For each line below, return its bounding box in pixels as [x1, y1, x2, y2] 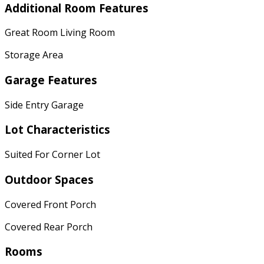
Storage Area [5, 48, 63, 62]
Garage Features [5, 72, 97, 87]
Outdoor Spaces [5, 171, 94, 187]
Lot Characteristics [5, 122, 110, 137]
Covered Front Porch [5, 197, 96, 211]
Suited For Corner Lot [5, 148, 100, 161]
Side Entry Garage [5, 98, 84, 111]
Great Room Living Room [5, 26, 115, 39]
